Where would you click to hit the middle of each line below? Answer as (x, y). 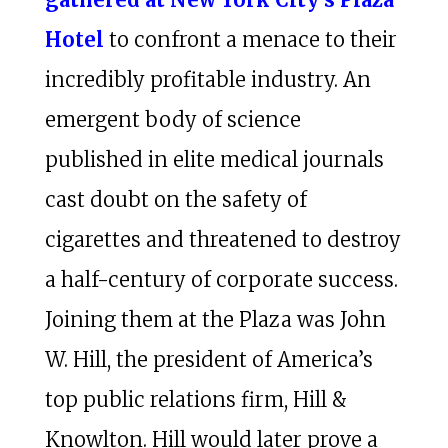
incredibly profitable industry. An (207, 79)
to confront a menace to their (250, 39)
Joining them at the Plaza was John (215, 319)
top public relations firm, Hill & (195, 399)
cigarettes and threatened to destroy (222, 239)
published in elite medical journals (214, 159)
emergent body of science (172, 119)
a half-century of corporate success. (221, 279)
